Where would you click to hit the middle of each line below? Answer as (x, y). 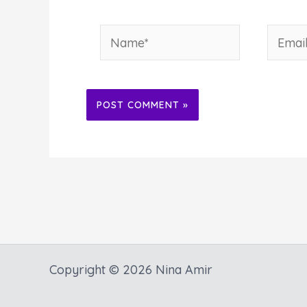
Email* (284, 36)
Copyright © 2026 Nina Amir (131, 270)
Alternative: (119, 132)
